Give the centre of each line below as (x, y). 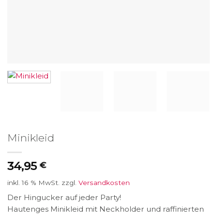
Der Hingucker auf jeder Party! (64, 198)
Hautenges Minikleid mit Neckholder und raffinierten (106, 209)
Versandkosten (104, 183)
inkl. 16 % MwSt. (33, 183)
